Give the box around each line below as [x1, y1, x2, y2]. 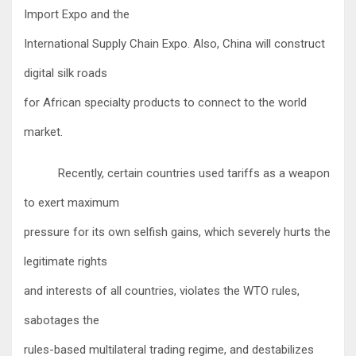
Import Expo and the [24, 6, 130, 21]
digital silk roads [24, 65, 107, 80]
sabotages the [24, 312, 99, 327]
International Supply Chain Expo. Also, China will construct [24, 36, 325, 51]
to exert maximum [24, 195, 119, 210]
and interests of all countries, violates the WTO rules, [24, 283, 300, 298]
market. [24, 124, 63, 139]
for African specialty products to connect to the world [24, 95, 307, 110]
